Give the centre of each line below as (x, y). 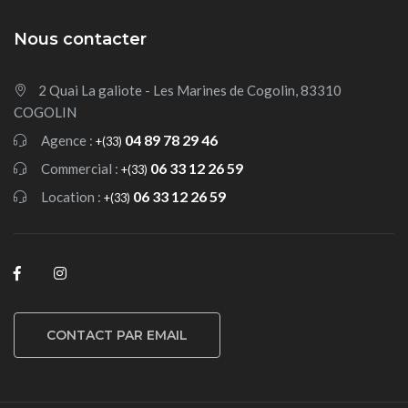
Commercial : (80, 168)
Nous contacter (80, 39)
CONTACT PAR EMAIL (117, 335)
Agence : (67, 140)
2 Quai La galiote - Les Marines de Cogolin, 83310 (190, 90)
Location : (71, 196)
